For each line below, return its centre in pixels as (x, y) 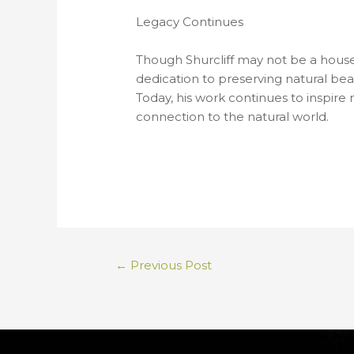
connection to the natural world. (233, 117)
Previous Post (170, 265)
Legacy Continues (190, 22)
